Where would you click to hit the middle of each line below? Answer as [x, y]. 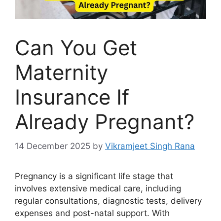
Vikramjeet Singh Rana [150, 146]
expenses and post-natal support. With [92, 213]
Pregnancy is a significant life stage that [94, 176]
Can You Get [76, 48]
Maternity [61, 73]
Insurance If [72, 97]
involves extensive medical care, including [98, 188]
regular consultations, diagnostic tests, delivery [108, 201]
